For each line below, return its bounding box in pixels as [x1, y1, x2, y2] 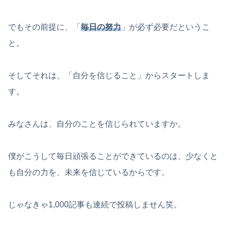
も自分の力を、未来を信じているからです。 [8, 167, 169, 177]
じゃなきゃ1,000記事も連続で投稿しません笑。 [8, 200, 182, 209]
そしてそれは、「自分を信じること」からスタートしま [8, 71, 210, 80]
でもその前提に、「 [8, 22, 81, 31]
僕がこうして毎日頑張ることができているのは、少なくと [8, 151, 218, 160]
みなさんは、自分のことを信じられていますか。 [8, 119, 186, 128]
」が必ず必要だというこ [121, 22, 210, 31]
